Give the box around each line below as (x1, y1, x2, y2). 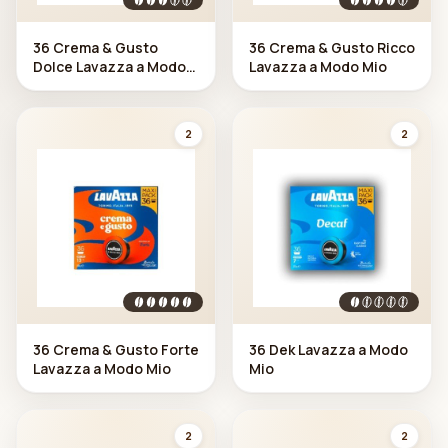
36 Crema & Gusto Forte (33, 339, 199, 359)
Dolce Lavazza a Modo (33, 56, 186, 76)
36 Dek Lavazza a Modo (249, 339, 408, 359)
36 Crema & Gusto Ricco (249, 37, 415, 57)
